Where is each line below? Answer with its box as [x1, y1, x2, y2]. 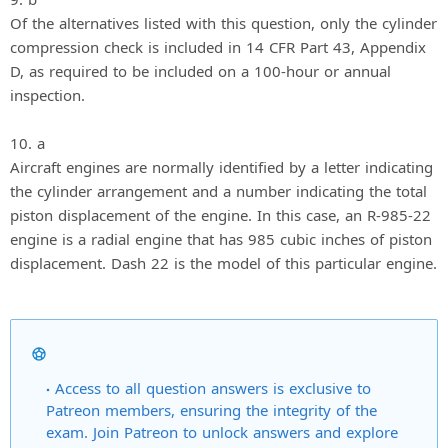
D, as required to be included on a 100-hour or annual [10, 61, 391, 82]
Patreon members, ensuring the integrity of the [46, 399, 377, 420]
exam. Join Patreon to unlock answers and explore [46, 421, 398, 442]
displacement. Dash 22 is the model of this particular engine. [10, 253, 437, 274]
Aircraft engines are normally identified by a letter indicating [10, 157, 433, 178]
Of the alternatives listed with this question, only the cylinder [10, 13, 437, 34]
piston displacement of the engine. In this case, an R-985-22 [10, 205, 431, 226]
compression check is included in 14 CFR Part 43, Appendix [10, 37, 426, 58]
